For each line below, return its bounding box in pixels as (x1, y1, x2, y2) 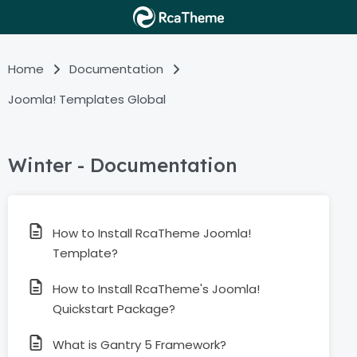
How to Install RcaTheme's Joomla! (53, 280, 260, 297)
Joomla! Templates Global (8, 91, 166, 108)
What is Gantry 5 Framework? (53, 336, 226, 353)
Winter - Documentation (8, 153, 237, 177)
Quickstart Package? (53, 300, 175, 317)
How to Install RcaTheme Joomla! (53, 225, 251, 241)
